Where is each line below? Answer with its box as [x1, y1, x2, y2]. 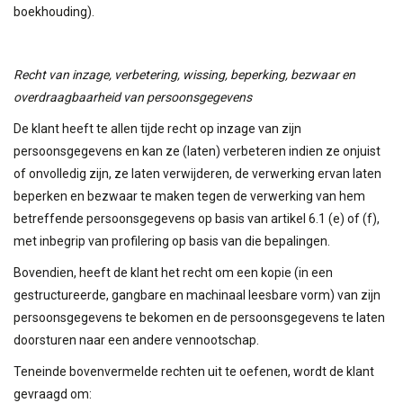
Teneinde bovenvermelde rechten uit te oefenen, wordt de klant [13, 363, 374, 379]
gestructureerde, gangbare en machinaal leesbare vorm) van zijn [13, 287, 381, 302]
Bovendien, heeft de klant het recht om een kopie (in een [13, 264, 333, 280]
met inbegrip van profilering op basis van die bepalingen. [13, 233, 330, 248]
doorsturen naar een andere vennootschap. [13, 332, 259, 347]
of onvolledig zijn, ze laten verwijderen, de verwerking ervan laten [13, 166, 381, 181]
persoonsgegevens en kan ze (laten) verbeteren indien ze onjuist [13, 143, 381, 158]
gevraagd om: [13, 386, 92, 401]
